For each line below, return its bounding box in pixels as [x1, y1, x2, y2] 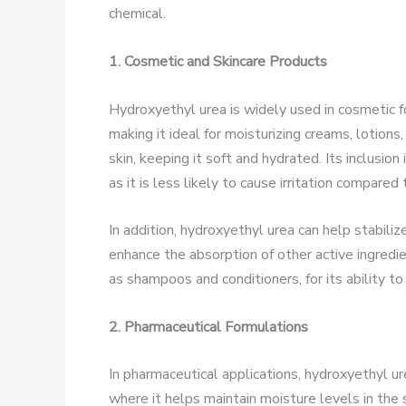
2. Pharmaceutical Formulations [109, 316, 308, 337]
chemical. [109, 4, 166, 24]
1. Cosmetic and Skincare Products [109, 52, 327, 72]
